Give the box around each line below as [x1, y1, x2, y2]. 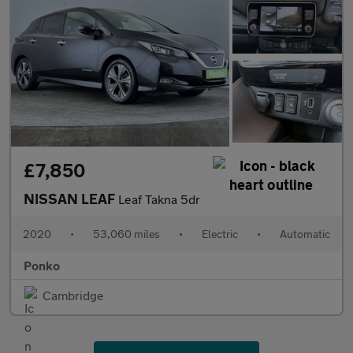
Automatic [280, 227, 330, 241]
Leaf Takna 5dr [118, 191, 200, 207]
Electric [202, 227, 238, 241]
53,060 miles [93, 227, 160, 241]
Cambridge [43, 288, 104, 303]
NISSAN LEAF [24, 190, 118, 208]
